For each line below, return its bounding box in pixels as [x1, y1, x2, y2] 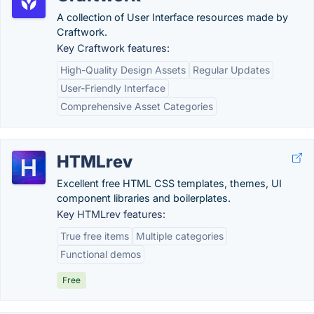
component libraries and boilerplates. [57, 192, 231, 204]
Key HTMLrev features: [57, 208, 165, 220]
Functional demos [60, 248, 141, 260]
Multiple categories [136, 230, 224, 242]
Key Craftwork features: [57, 42, 170, 54]
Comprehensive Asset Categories [60, 100, 213, 112]
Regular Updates [193, 64, 270, 76]
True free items [60, 230, 129, 242]
